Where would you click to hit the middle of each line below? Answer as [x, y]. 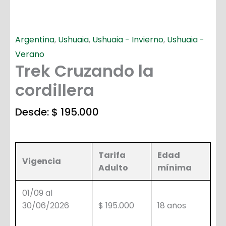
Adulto [113, 168]
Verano [30, 54]
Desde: [33, 112]
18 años [172, 206]
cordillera [55, 90]
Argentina [35, 39]
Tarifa [112, 155]
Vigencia [42, 161]
